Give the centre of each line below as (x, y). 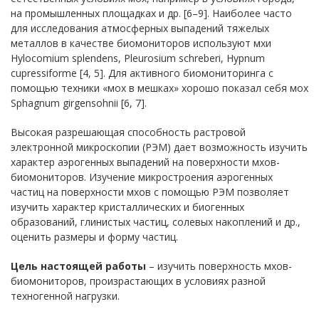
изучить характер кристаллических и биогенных (127, 207)
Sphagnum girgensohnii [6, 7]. (79, 103)
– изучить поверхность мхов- (219, 266)
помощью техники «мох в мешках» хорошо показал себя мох (159, 88)
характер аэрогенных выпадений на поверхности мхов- (145, 162)
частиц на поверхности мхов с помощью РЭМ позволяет (150, 192)
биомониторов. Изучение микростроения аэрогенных (142, 177)
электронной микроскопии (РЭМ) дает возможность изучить (159, 147)
